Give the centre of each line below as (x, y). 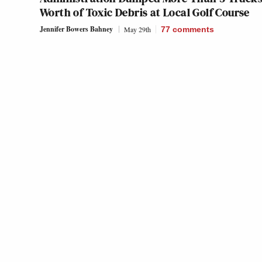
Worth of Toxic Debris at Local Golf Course (145, 13)
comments (193, 30)
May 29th (137, 30)
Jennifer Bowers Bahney (76, 29)
